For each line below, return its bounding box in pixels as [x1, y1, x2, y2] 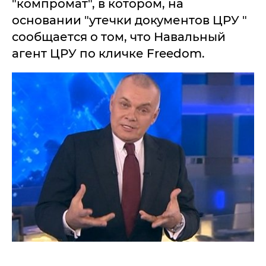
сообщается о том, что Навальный [12, 30, 226, 44]
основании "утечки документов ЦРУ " [12, 13, 247, 27]
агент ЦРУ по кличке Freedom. [12, 46, 205, 61]
